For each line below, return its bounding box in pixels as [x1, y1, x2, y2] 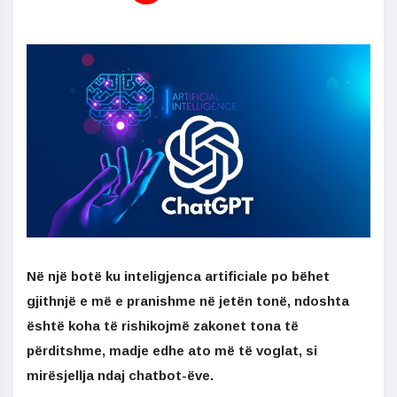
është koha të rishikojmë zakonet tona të [27, 318, 299, 334]
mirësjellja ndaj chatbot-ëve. [27, 368, 214, 384]
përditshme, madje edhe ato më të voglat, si [27, 343, 317, 359]
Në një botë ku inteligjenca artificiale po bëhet [27, 269, 330, 284]
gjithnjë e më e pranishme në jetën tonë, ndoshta [27, 293, 349, 309]
